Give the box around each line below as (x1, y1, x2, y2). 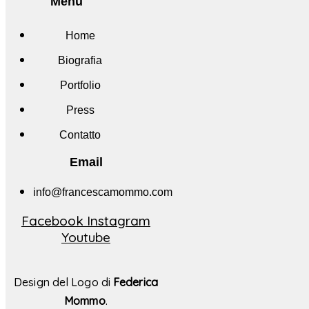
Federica (113, 275, 158, 289)
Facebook (21, 212, 83, 229)
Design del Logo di (14, 275, 114, 289)
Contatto (59, 128, 101, 141)
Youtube (61, 228, 110, 246)
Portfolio (59, 79, 101, 91)
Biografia (58, 54, 103, 66)
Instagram (87, 212, 150, 229)
